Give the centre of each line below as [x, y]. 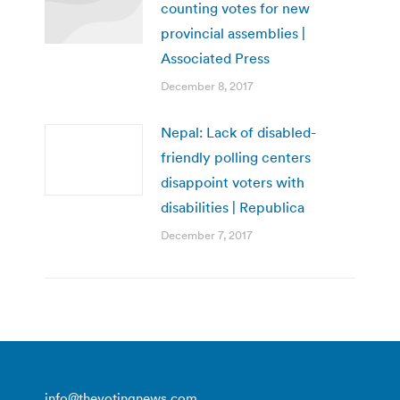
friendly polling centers [236, 157]
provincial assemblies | [233, 33]
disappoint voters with [233, 182]
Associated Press [215, 58]
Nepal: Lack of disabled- [238, 132]
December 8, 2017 [207, 86]
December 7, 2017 [207, 235]
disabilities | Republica [233, 207]
